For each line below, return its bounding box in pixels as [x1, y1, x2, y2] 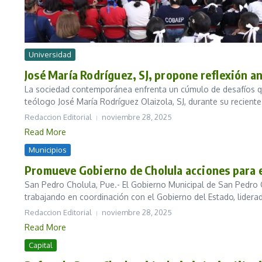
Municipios [29, 145, 67, 155]
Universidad [29, 50, 71, 60]
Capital [29, 240, 53, 250]
